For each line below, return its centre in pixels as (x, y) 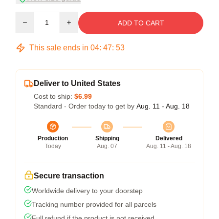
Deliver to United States (77, 83)
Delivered (169, 138)
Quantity (28, 16)
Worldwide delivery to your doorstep (87, 190)
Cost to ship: (54, 96)
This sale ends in (59, 47)
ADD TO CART (141, 23)
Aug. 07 (107, 146)
